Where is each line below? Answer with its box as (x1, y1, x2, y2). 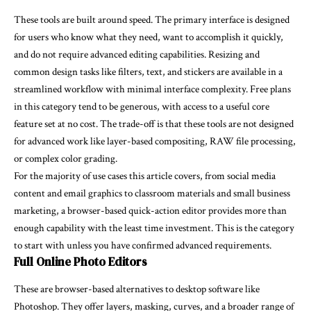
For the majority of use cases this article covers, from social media (14, 169, 276, 183)
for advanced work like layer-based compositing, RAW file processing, (14, 134, 296, 148)
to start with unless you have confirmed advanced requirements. (14, 238, 271, 252)
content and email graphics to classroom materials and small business (14, 186, 290, 200)
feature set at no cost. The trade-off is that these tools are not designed (14, 117, 294, 131)
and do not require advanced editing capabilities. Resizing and (14, 47, 260, 61)
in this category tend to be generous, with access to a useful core (14, 99, 269, 113)
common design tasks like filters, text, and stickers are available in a (14, 65, 283, 78)
